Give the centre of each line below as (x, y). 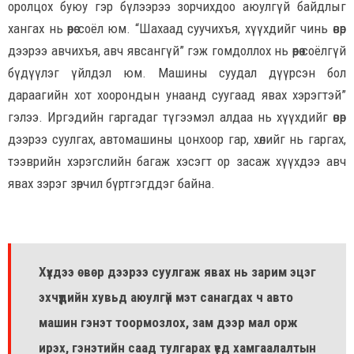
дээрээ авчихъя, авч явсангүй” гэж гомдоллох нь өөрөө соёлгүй (177, 51)
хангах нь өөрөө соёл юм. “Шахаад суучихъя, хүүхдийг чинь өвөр (177, 29)
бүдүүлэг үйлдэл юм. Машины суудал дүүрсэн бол (177, 73)
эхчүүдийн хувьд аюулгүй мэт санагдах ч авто (166, 298)
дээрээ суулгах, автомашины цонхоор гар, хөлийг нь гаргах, (177, 139)
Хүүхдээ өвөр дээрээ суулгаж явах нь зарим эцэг (177, 272)
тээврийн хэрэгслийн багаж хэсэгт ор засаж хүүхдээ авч (177, 162)
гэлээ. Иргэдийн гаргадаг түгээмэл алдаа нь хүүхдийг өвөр (177, 117)
